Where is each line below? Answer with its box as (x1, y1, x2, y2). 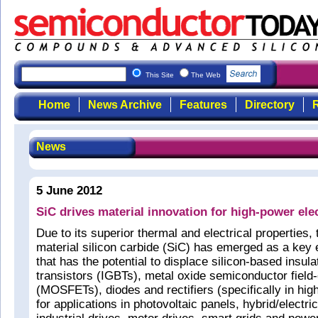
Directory (244, 99, 295, 111)
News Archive (87, 99, 162, 111)
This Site (146, 71, 176, 79)
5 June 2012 (36, 184, 102, 197)
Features (179, 99, 227, 111)
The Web (191, 71, 223, 79)
